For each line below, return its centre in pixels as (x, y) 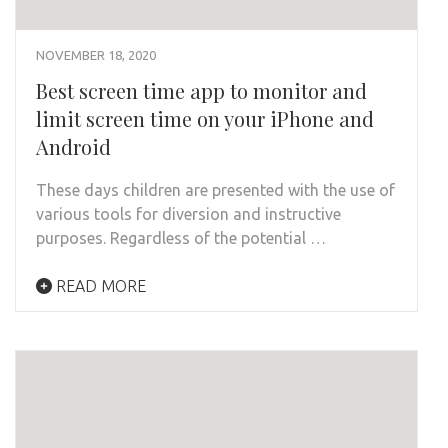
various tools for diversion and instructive (188, 213)
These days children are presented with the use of (215, 189)
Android (73, 146)
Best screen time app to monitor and (201, 90)
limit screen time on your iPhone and (205, 118)
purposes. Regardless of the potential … (181, 237)
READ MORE (99, 285)
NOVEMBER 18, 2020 (96, 54)
